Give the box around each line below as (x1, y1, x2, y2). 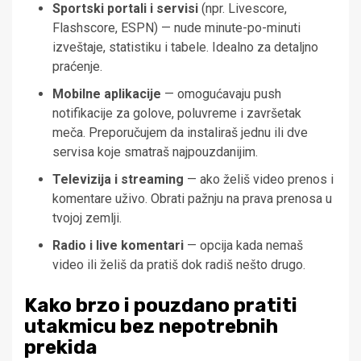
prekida (24, 336, 98, 359)
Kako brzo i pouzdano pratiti (24, 294, 297, 317)
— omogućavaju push (161, 86, 281, 102)
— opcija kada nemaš (184, 238, 303, 254)
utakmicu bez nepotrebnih (24, 315, 278, 338)
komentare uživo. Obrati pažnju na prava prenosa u (52, 191, 332, 207)
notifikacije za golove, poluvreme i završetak (52, 106, 301, 122)
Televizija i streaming (52, 172, 184, 188)
